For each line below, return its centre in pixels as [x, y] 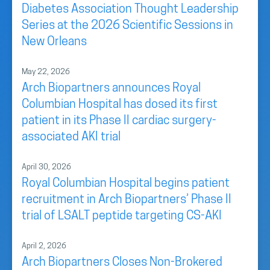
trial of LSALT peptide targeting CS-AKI [122, 216]
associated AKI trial [71, 137]
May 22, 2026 [46, 72]
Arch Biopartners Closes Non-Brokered [122, 263]
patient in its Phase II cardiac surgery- [119, 121]
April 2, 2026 [44, 246]
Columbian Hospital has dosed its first [120, 105]
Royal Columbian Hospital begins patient [126, 184]
